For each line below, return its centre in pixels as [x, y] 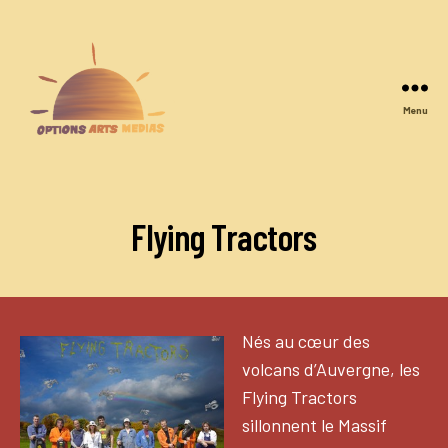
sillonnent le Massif [314, 424]
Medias [42, 198]
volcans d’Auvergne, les [331, 368]
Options [44, 156]
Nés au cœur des [306, 340]
